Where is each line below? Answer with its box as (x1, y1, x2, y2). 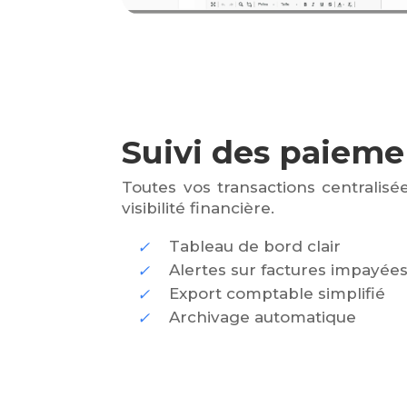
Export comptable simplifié (169, 284, 386, 303)
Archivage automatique (169, 308, 357, 327)
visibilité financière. (122, 199, 275, 218)
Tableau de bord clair (169, 237, 342, 256)
